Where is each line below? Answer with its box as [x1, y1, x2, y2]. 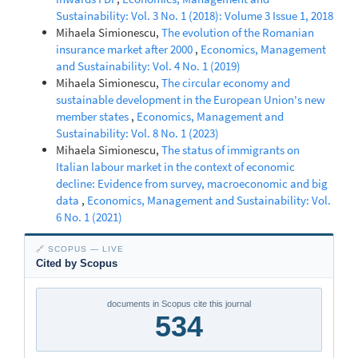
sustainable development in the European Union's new [56, 91, 325, 107]
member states [56, 108, 131, 124]
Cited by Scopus [36, 257, 117, 270]
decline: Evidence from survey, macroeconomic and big [56, 175, 328, 191]
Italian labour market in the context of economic [56, 158, 295, 174]
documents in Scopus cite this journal [107, 299, 251, 309]
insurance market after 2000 [56, 41, 195, 57]
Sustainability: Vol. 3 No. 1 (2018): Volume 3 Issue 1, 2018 [56, 7, 333, 23]
